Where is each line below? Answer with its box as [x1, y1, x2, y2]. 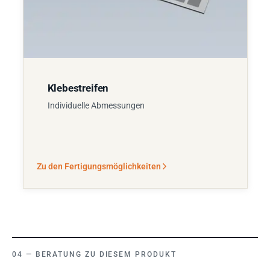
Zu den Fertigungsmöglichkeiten [36, 161, 161, 171]
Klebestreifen [47, 81, 109, 94]
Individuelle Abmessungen [47, 100, 145, 110]
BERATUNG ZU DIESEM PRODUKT [35, 250, 177, 259]
